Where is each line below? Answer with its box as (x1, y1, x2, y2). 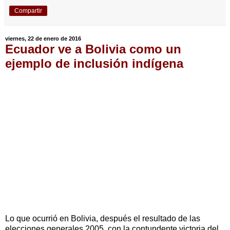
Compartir (14, 7, 42, 14)
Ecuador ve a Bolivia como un (5, 42, 181, 56)
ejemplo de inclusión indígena (5, 56, 183, 70)
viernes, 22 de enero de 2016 (5, 35, 81, 42)
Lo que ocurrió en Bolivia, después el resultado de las (5, 214, 200, 223)
